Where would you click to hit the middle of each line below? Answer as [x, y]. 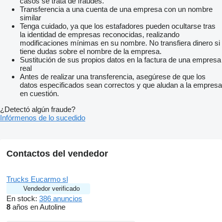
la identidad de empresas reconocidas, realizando [100, 35]
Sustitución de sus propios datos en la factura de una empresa [120, 60]
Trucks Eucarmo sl [37, 179]
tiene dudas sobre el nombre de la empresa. [91, 52]
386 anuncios [61, 199]
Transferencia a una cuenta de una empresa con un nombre [116, 9]
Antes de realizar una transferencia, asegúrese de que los [113, 77]
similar [30, 18]
